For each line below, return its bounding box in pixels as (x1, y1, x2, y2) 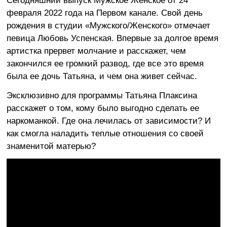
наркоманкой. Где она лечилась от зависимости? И (6, 116, 211, 126)
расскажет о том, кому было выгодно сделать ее (6, 103, 199, 113)
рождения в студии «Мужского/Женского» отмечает (6, 20, 210, 30)
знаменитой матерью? (6, 141, 96, 151)
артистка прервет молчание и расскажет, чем (6, 46, 186, 56)
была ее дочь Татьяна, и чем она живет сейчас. (6, 71, 197, 81)
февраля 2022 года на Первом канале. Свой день (6, 8, 203, 18)
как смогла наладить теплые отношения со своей (6, 128, 204, 138)
